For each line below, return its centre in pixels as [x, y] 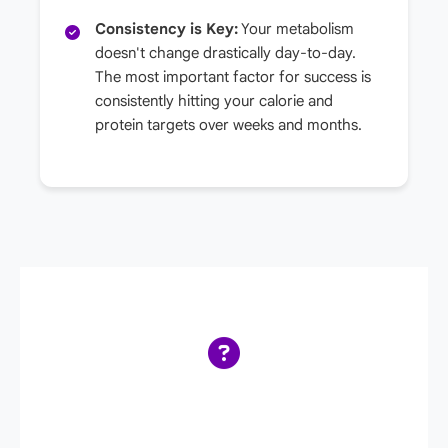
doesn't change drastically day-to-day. [225, 52]
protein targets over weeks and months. [228, 124]
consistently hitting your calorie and [214, 100]
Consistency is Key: [166, 28]
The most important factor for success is [233, 76]
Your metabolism [296, 28]
